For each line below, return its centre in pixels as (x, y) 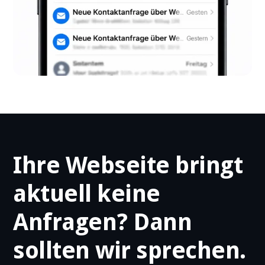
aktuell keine (87, 194)
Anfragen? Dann (103, 222)
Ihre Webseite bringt (128, 166)
